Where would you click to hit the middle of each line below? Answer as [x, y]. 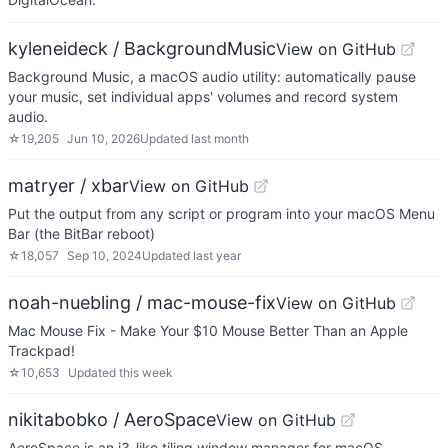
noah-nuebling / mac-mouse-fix [142, 302]
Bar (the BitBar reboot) [81, 233]
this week [146, 372]
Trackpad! [41, 350]
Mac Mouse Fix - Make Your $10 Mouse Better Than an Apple [208, 330]
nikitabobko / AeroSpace [112, 419]
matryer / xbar [68, 185]
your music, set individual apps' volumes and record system [203, 96]
